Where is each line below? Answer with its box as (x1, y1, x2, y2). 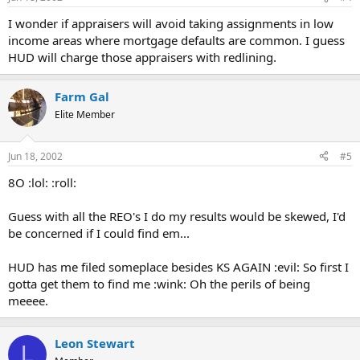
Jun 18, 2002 (8, 149, 63, 163)
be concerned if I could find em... (8, 224, 190, 241)
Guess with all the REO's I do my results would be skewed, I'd (8, 207, 346, 224)
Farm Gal (55, 88, 109, 104)
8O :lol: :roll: (8, 174, 76, 190)
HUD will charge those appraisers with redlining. (8, 49, 276, 65)
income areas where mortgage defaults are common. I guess (8, 32, 345, 48)
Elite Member (55, 108, 115, 121)
